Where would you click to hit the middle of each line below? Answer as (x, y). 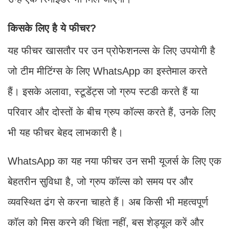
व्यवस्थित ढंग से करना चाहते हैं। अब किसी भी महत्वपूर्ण (108, 202)
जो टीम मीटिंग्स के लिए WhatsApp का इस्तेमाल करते (107, 71)
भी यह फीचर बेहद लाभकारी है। (65, 132)
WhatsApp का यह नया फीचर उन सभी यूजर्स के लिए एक (114, 161)
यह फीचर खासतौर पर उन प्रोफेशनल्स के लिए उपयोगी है (111, 50)
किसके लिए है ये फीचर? (52, 28)
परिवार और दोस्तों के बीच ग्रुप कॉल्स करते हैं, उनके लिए (112, 112)
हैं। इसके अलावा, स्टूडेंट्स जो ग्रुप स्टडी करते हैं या (103, 91)
